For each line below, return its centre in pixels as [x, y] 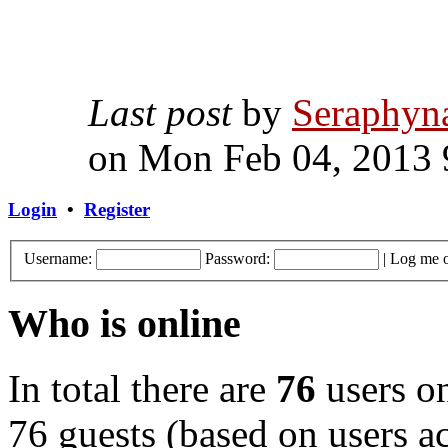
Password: [237, 258]
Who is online [124, 324]
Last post [160, 113]
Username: [58, 258]
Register [117, 210]
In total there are [142, 388]
